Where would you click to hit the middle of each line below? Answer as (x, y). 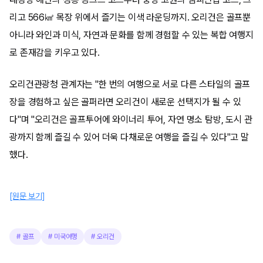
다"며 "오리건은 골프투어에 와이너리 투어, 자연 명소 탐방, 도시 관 (131, 119)
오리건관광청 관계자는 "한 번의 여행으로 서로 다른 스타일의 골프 (130, 84)
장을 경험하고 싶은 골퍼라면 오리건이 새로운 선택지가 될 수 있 (125, 102)
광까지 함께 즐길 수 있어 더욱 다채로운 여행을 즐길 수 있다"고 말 (129, 137)
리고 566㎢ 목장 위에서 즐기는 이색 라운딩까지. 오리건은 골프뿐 (130, 17)
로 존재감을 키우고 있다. (55, 53)
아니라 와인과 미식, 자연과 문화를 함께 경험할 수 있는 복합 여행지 (131, 35)
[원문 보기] (27, 196)
